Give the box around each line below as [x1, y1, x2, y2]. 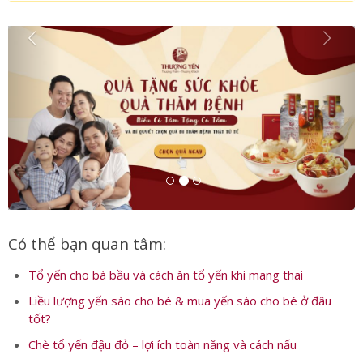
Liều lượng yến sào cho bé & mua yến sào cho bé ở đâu [28, 293, 331, 310]
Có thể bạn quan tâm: [8, 233, 166, 254]
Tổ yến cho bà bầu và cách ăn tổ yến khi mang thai [28, 267, 303, 284]
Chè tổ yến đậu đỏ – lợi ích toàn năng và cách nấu [28, 336, 297, 353]
